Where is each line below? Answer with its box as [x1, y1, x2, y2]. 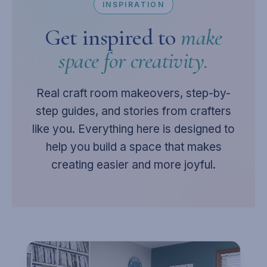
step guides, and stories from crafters [36, 104, 231, 118]
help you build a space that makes [45, 140, 222, 154]
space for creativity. [58, 47, 209, 74]
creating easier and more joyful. [51, 158, 216, 172]
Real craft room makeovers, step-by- [36, 86, 231, 100]
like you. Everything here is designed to [32, 122, 235, 136]
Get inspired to [45, 24, 181, 51]
